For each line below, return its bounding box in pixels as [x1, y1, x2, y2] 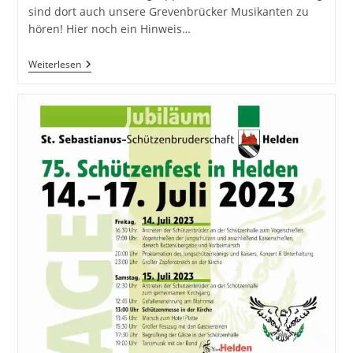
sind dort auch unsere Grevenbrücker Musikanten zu [28, 4, 309, 20]
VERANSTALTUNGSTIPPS [80, 57, 206, 72]
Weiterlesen [28, 58, 81, 72]
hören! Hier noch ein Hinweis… [28, 21, 191, 37]
